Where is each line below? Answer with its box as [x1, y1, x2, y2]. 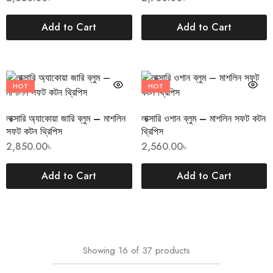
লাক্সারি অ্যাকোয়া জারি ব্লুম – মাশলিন [6, 112, 126, 126]
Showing [83, 244, 115, 257]
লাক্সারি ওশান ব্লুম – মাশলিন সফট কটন [141, 112, 266, 126]
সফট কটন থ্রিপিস [6, 124, 62, 138]
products [155, 244, 190, 257]
